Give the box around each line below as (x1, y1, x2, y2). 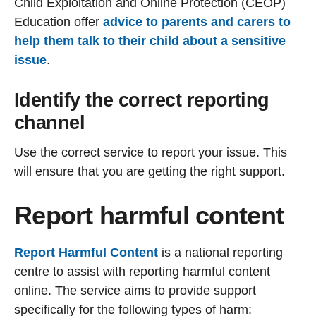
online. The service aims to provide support (14, 284, 256, 298)
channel (14, 111, 85, 133)
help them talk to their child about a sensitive (14, 33, 286, 48)
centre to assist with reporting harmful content (14, 265, 270, 279)
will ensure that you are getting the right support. (14, 164, 285, 179)
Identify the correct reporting (14, 89, 269, 111)
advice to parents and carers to (103, 14, 291, 29)
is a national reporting (158, 245, 283, 260)
